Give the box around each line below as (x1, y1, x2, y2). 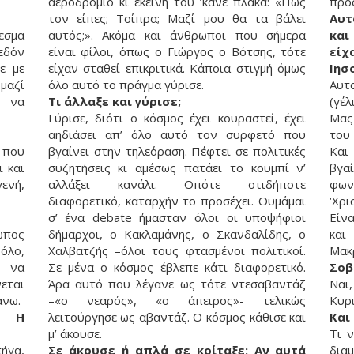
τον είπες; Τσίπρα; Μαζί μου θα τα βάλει (47, 10, 307, 27)
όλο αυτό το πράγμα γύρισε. (47, 77, 204, 93)
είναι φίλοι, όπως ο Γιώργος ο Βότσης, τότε (47, 43, 307, 60)
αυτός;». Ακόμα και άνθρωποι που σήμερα (47, 27, 307, 43)
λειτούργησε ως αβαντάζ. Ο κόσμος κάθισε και (47, 309, 307, 326)
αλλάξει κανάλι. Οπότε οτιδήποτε (47, 176, 307, 193)
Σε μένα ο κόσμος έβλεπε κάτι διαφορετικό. (47, 259, 307, 276)
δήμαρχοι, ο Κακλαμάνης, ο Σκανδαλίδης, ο (47, 226, 307, 243)
